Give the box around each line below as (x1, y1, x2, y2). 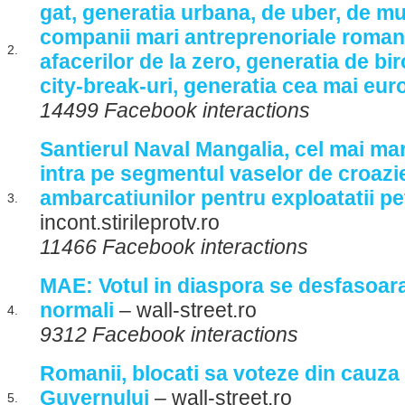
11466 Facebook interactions (40, 235, 308, 259)
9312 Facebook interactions (40, 323, 298, 346)
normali (40, 298, 114, 322)
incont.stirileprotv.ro (40, 211, 220, 234)
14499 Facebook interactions (40, 99, 310, 122)
